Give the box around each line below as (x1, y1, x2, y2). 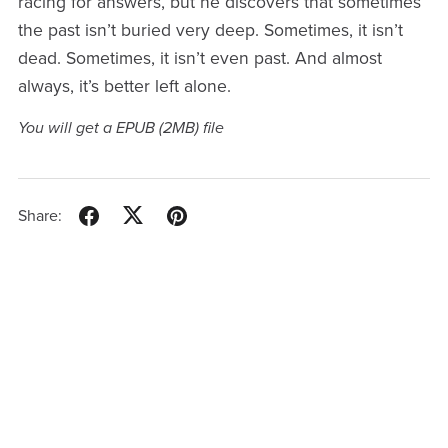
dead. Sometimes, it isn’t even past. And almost (17, 47, 382, 69)
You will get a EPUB (17, 117, 159, 138)
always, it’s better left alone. (17, 75, 231, 97)
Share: (17, 206, 62, 227)
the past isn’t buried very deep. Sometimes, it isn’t (17, 19, 403, 41)
